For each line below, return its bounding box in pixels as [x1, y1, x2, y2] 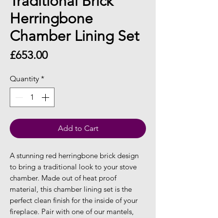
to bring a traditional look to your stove [10, 162, 137, 171]
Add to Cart [57, 123, 98, 133]
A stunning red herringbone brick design [10, 150, 139, 160]
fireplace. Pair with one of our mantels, [10, 206, 134, 216]
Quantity [10, 73, 39, 83]
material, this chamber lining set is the [10, 184, 132, 194]
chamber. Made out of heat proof [10, 173, 116, 182]
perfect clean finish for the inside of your [10, 195, 138, 205]
